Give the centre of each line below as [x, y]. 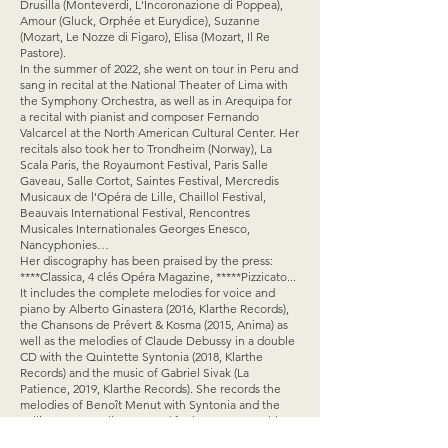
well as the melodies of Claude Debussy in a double [157, 340]
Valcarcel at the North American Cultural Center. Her [159, 132]
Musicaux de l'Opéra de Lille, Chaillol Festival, [143, 196]
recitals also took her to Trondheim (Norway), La [146, 148]
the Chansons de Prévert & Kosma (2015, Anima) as [154, 324]
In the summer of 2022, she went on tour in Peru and [159, 68]
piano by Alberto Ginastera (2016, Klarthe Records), [154, 308]
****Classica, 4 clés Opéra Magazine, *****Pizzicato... [158, 276]
